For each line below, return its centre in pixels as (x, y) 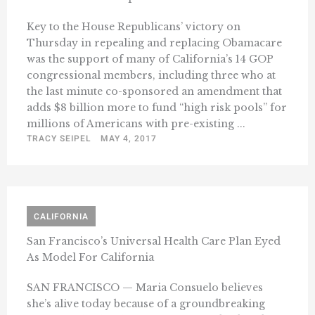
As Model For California (90, 258)
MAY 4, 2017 (129, 139)
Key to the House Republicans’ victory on (134, 27)
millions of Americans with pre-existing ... (136, 124)
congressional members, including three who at (151, 76)
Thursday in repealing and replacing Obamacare (154, 43)
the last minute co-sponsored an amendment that (154, 92)
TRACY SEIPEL (59, 139)
